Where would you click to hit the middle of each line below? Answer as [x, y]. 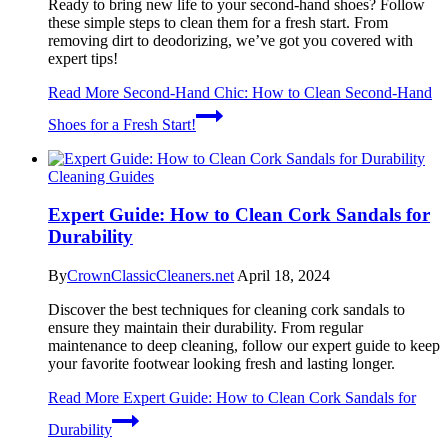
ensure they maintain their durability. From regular [205, 328]
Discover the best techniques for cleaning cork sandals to [226, 310]
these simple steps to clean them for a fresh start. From [218, 22]
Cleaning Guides [101, 176]
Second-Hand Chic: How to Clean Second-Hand [275, 92]
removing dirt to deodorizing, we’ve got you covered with [230, 40]
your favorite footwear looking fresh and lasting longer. [221, 364]
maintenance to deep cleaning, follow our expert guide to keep [244, 346]
